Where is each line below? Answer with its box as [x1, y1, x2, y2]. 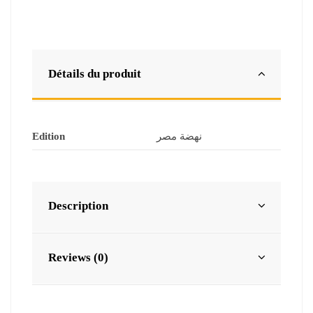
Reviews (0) [48, 250, 108, 264]
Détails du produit [48, 66, 141, 80]
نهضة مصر [156, 130, 202, 142]
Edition [32, 130, 65, 142]
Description [48, 198, 108, 212]
